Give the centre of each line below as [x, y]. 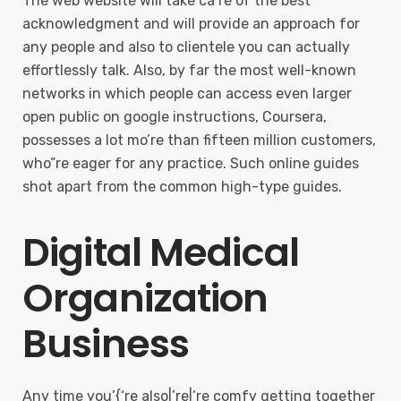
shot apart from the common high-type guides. [182, 187]
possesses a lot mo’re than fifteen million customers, [199, 140]
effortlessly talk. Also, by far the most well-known [189, 70]
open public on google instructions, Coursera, [175, 117]
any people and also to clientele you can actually [186, 47]
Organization [145, 298]
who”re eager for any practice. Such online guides [191, 163]
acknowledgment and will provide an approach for [191, 24]
